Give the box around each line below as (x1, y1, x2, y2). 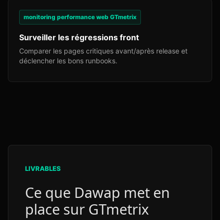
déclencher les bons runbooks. (19, 56, 117, 65)
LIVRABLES (25, 165, 61, 172)
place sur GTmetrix (25, 199, 149, 219)
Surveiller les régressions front (19, 32, 139, 42)
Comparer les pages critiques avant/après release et (19, 47, 188, 55)
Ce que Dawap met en (25, 183, 170, 202)
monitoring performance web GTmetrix (24, 13, 137, 21)
